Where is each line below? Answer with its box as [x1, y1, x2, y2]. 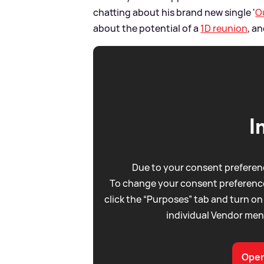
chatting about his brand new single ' [93, 5, 256, 19]
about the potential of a [93, 21, 201, 35]
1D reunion [200, 21, 248, 35]
